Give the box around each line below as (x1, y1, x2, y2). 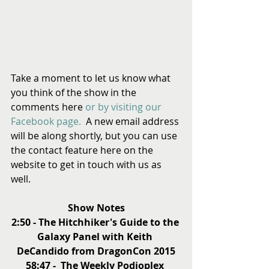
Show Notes (67, 201, 125, 214)
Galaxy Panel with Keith (37, 230, 155, 243)
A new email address (81, 115, 181, 128)
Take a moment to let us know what (11, 71, 173, 85)
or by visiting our (85, 100, 164, 113)
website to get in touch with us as (11, 158, 164, 171)
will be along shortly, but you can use (11, 129, 180, 142)
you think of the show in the (11, 86, 139, 99)
